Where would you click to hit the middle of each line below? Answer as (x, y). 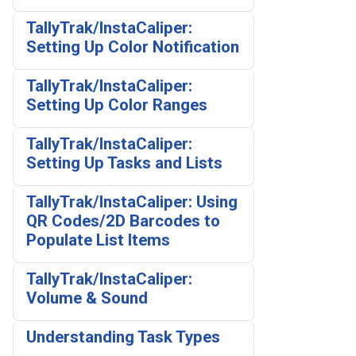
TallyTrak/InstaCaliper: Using (132, 202)
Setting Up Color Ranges (117, 105)
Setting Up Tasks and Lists (124, 163)
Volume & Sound (87, 298)
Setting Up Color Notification (133, 47)
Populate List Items (98, 240)
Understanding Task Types (123, 337)
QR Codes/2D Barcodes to (123, 221)
